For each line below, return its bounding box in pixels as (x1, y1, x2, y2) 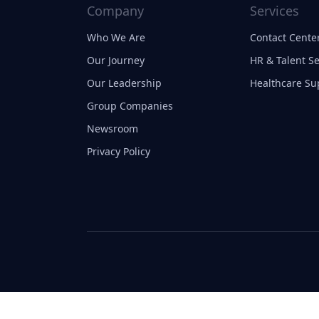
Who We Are (87, 31, 145, 44)
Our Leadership (87, 76, 162, 90)
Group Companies (87, 99, 173, 113)
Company (87, 2, 144, 19)
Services (250, 2, 300, 19)
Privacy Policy (87, 145, 150, 158)
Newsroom (87, 122, 138, 135)
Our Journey (87, 53, 145, 67)
